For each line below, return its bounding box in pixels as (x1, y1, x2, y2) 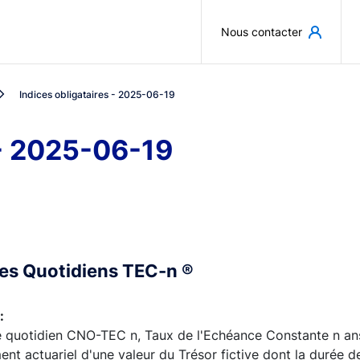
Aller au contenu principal (179, 11, 337, 27)
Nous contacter (221, 25, 302, 39)
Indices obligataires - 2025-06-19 (19, 88, 175, 100)
